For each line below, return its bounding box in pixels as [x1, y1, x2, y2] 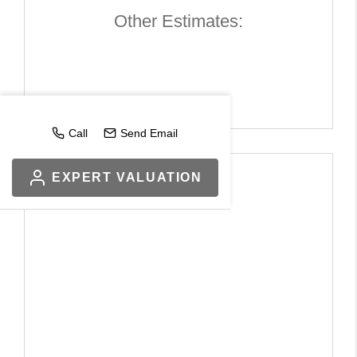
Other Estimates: [114, 10, 243, 31]
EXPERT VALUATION [52, 171, 202, 184]
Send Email [120, 127, 178, 139]
